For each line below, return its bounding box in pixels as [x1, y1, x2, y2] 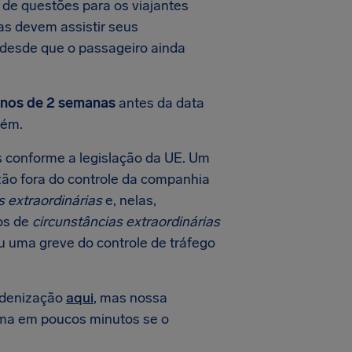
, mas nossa [93, 289, 167, 306]
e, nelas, [102, 192, 156, 209]
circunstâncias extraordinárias [32, 213, 220, 230]
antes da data [115, 94, 204, 112]
